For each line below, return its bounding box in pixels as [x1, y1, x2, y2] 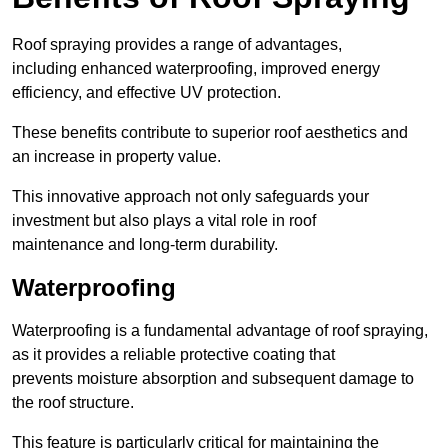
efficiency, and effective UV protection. [12, 84, 281, 102]
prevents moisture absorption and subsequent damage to [12, 370, 414, 388]
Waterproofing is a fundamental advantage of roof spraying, [12, 322, 428, 340]
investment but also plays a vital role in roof [12, 212, 316, 230]
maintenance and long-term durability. [12, 236, 278, 254]
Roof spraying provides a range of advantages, [12, 36, 342, 54]
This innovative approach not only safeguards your [12, 188, 369, 206]
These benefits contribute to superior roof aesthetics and [12, 124, 408, 142]
